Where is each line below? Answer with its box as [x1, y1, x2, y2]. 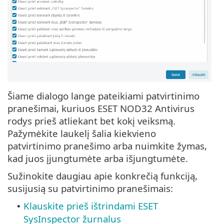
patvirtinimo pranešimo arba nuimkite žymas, [7, 139, 207, 152]
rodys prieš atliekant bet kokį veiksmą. [7, 114, 175, 127]
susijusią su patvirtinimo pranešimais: [7, 182, 173, 195]
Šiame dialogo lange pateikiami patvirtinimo [7, 89, 199, 102]
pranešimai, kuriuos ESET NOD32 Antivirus [7, 102, 194, 115]
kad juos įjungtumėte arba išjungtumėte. [7, 152, 188, 165]
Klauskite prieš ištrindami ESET [23, 199, 158, 212]
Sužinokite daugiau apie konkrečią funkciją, [7, 169, 197, 182]
